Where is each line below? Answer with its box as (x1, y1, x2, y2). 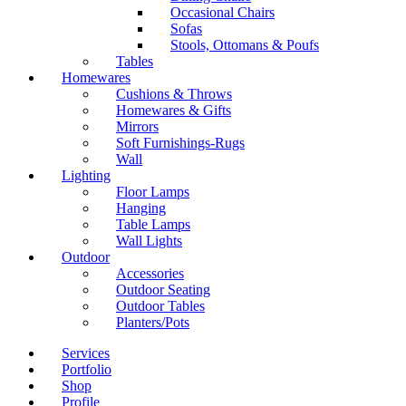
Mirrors (116, 118, 159, 134)
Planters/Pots (116, 314, 189, 330)
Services (62, 344, 110, 361)
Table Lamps (116, 216, 190, 232)
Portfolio (62, 361, 111, 377)
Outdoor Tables (116, 297, 205, 314)
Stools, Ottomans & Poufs (170, 36, 319, 53)
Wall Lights (116, 232, 182, 248)
